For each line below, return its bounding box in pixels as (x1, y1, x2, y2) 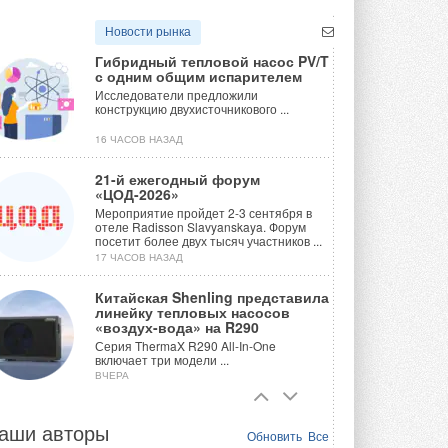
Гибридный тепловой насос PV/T (95, 51, 329, 72)
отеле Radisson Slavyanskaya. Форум (95, 218, 306, 236)
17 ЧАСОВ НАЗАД (95, 250, 183, 265)
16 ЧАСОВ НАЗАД (95, 132, 183, 147)
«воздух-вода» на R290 (95, 317, 259, 338)
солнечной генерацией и (95, 420, 270, 441)
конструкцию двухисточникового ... (95, 100, 289, 118)
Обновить (246, 430, 302, 445)
